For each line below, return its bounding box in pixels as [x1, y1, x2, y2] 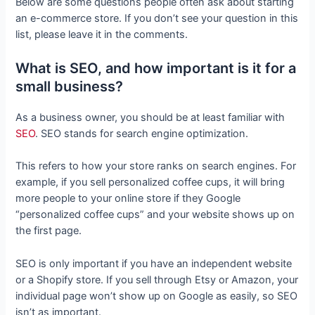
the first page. [15, 224, 85, 238]
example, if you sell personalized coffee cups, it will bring [15, 176, 285, 189]
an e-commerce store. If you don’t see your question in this [15, 11, 299, 25]
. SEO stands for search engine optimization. [35, 127, 249, 140]
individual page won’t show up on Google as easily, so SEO [15, 289, 298, 302]
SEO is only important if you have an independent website [15, 257, 292, 270]
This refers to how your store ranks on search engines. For [15, 160, 297, 173]
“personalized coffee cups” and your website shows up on [15, 208, 295, 221]
